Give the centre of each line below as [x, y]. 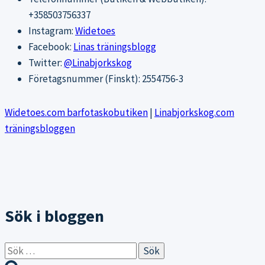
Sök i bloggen [54, 216]
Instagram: [52, 31]
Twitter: [46, 63]
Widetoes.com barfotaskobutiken [76, 113]
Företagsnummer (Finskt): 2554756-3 [106, 79]
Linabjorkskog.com [194, 113]
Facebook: [51, 47]
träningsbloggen [40, 129]
